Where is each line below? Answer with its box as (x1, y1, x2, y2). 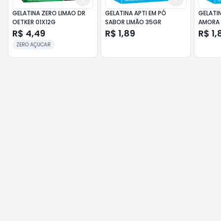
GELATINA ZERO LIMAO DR (12, 9, 85, 17)
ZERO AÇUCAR (16, 41, 51, 48)
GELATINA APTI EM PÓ (105, 9, 167, 17)
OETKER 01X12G (12, 18, 56, 26)
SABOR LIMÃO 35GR (105, 18, 162, 26)
